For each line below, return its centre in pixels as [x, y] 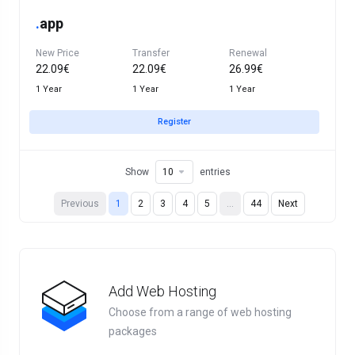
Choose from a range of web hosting [200, 312]
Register [174, 122]
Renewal [248, 53]
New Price [57, 53]
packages [133, 331]
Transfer [151, 53]
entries [215, 172]
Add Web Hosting [162, 291]
